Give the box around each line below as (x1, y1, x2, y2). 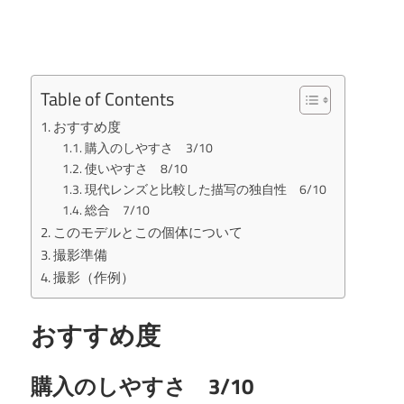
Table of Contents (41, 85, 174, 114)
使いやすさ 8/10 (84, 159, 188, 179)
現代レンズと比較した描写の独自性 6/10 (84, 179, 326, 199)
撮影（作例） (53, 267, 135, 289)
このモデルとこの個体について (53, 222, 243, 243)
